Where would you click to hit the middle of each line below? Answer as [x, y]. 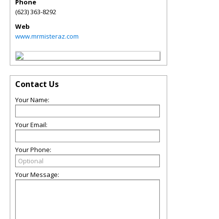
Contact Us [37, 84]
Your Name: [32, 100]
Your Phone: [33, 150]
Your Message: [37, 175]
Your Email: [31, 125]
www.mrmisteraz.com [47, 36]
